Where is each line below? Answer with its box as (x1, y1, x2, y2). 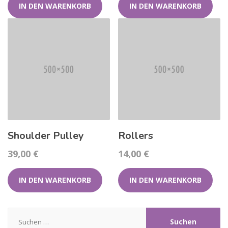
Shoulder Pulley (8, 129, 84, 143)
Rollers (118, 129, 154, 143)
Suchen (7, 208, 34, 218)
